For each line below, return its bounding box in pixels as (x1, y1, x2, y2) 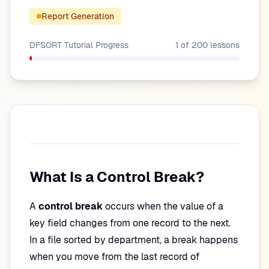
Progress (93, 40, 128, 50)
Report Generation (41, 11, 114, 22)
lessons (208, 40, 240, 50)
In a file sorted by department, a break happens (29, 234, 238, 246)
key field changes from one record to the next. (29, 217, 231, 229)
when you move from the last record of (29, 250, 199, 263)
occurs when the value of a (103, 200, 223, 213)
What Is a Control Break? (29, 168, 204, 186)
